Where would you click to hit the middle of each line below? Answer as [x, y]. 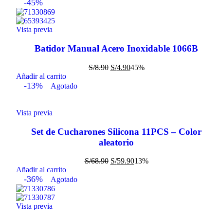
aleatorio [116, 142]
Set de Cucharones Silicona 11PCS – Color [116, 131]
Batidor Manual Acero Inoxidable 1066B [116, 49]
